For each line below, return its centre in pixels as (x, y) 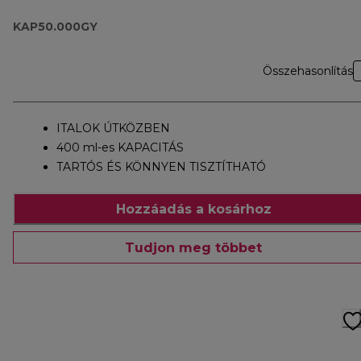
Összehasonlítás (308, 71)
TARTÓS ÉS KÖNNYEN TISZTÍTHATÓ (161, 167)
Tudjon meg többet (193, 247)
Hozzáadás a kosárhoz (193, 209)
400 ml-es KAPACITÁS (120, 148)
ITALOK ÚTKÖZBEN (113, 129)
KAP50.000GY (55, 27)
